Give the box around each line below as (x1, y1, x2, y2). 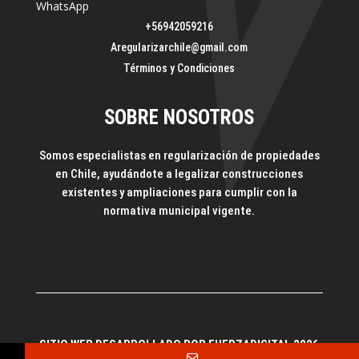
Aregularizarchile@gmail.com (111, 40, 248, 54)
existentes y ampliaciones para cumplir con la (61, 184, 297, 200)
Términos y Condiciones (123, 61, 236, 75)
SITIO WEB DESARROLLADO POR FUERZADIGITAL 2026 (39, 337, 320, 352)
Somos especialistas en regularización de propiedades (38, 147, 320, 163)
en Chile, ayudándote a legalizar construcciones (55, 166, 304, 181)
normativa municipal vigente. (103, 203, 256, 218)
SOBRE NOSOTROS (104, 105, 255, 129)
